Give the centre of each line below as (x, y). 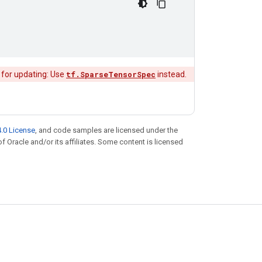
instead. (171, 74)
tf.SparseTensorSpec (111, 74)
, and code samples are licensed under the (106, 130)
